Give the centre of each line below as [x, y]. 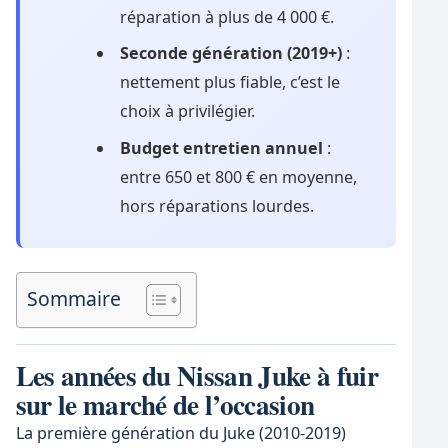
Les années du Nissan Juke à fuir [196, 375]
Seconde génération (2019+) [230, 53]
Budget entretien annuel [221, 147]
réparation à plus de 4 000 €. [226, 17]
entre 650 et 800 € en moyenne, [238, 176]
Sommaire [73, 298]
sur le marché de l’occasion [165, 404]
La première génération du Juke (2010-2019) [180, 433]
